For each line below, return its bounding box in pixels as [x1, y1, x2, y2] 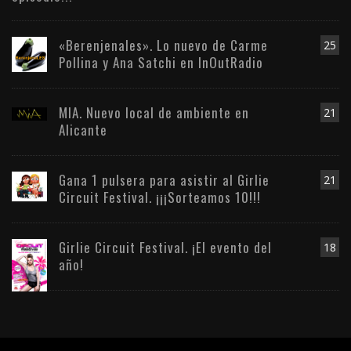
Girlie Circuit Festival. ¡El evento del [59, 237, 272, 258]
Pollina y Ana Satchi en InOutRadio [59, 52, 263, 73]
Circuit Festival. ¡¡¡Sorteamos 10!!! [59, 187, 261, 208]
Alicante [59, 120, 107, 140]
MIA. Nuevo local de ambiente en [59, 103, 249, 123]
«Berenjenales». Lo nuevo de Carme [59, 35, 268, 56]
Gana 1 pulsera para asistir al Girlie [59, 170, 270, 190]
